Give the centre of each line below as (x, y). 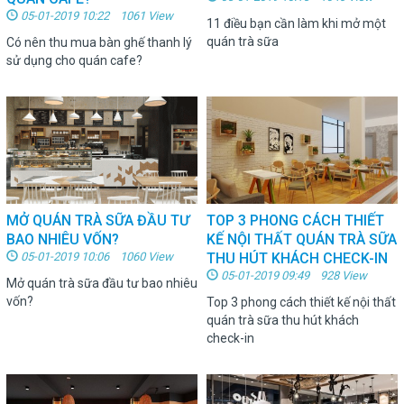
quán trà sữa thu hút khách (283, 320)
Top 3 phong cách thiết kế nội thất (301, 302)
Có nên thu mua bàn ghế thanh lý (99, 42)
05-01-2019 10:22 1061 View (96, 15)
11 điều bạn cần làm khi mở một (296, 23)
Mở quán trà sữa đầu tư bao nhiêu (102, 283)
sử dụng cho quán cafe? (74, 60)
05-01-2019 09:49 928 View (293, 275)
